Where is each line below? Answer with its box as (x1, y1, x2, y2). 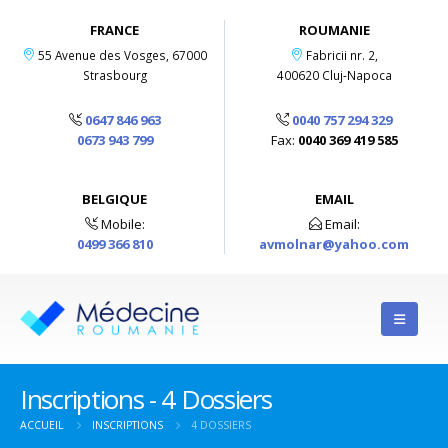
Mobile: (97, 214, 145, 233)
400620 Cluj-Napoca (276, 67, 392, 83)
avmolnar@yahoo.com (259, 234, 409, 253)
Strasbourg (82, 67, 147, 83)
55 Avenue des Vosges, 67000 (38, 47, 207, 63)
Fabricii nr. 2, (306, 47, 378, 63)
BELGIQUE (82, 189, 147, 208)
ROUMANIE (298, 21, 370, 39)
